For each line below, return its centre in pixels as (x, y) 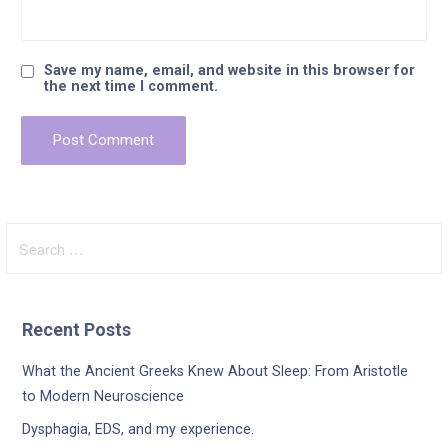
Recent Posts (77, 330)
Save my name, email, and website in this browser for (229, 70)
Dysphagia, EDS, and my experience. (138, 430)
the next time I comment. (130, 86)
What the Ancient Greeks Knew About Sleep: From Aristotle (215, 372)
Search (30, 235)
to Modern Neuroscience (103, 397)
